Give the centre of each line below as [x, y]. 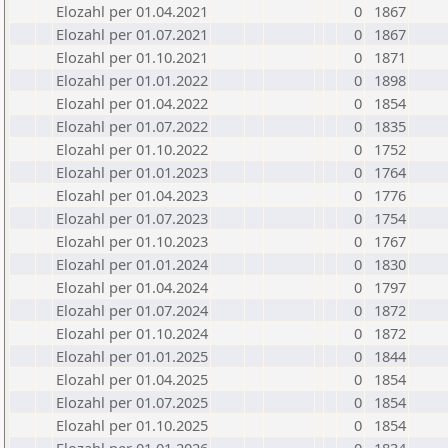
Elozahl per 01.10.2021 [132, 57]
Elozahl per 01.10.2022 [132, 149]
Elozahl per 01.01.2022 [132, 80]
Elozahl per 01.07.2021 [132, 34]
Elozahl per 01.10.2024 [132, 333]
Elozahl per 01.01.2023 [132, 172]
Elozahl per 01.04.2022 [132, 103]
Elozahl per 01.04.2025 [132, 379]
